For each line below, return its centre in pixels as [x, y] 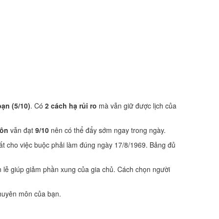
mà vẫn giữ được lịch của [137, 106]
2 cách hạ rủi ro [71, 106]
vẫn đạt [22, 130]
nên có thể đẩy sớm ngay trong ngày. [107, 130]
